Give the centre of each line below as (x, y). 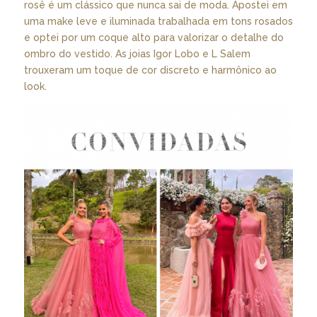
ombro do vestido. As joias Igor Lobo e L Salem (137, 54)
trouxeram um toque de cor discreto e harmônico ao (150, 70)
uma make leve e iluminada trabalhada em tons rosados (158, 22)
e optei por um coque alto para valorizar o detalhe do (154, 38)
